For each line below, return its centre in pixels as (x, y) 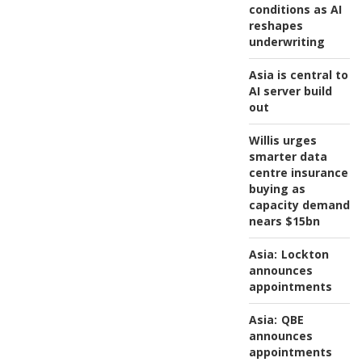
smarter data (288, 156)
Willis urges (282, 140)
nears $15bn (284, 221)
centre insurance (298, 172)
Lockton (305, 254)
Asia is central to (298, 74)
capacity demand (299, 204)
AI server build (290, 90)
